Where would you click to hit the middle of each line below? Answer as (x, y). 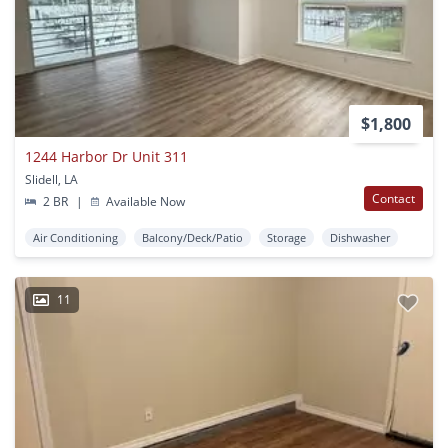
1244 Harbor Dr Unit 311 (106, 156)
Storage (286, 237)
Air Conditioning (75, 237)
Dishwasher (360, 237)
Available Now (144, 201)
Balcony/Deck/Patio (192, 237)
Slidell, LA (51, 179)
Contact (393, 198)
